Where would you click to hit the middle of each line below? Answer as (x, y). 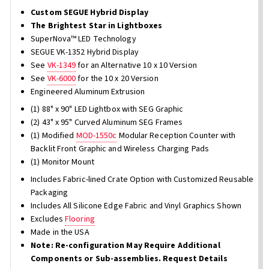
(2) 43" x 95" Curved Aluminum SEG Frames (107, 123)
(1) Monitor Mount (62, 162)
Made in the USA (60, 233)
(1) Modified (53, 136)
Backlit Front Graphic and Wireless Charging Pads (120, 149)
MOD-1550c (96, 136)
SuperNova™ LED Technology (83, 39)
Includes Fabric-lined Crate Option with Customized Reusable (142, 180)
